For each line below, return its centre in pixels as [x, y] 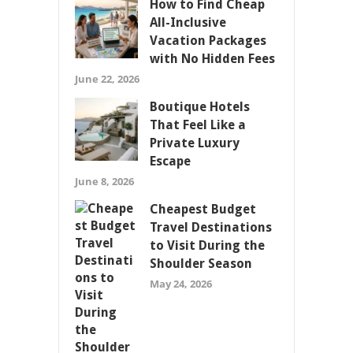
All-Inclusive [188, 23]
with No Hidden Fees [212, 59]
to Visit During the [207, 246]
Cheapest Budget [203, 210]
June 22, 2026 [107, 79]
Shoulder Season [201, 264]
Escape [170, 162]
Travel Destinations [211, 228]
